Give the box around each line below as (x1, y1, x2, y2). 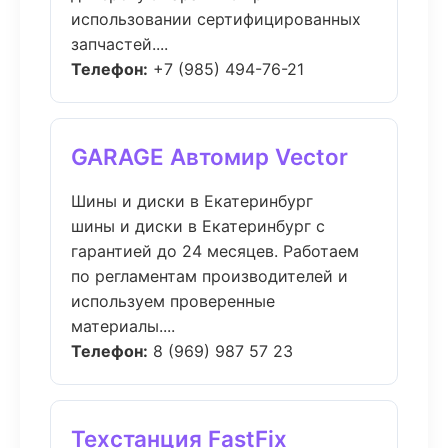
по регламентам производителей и (71, 266, 348, 286)
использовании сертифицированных (71, 9, 361, 29)
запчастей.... (71, 34, 168, 54)
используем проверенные (71, 291, 275, 311)
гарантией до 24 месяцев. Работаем (71, 241, 359, 261)
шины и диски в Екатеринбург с (71, 216, 325, 236)
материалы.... (71, 316, 175, 336)
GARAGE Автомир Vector (71, 143, 348, 170)
